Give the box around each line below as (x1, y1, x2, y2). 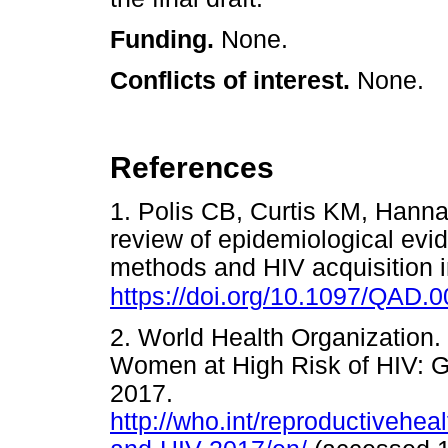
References (110, 150, 274, 184)
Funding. (110, 26, 221, 53)
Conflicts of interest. (110, 67, 357, 95)
